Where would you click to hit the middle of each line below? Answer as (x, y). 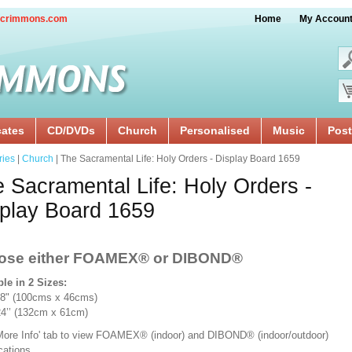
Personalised (215, 130)
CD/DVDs (71, 130)
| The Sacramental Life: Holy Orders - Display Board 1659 (177, 159)
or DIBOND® (198, 258)
